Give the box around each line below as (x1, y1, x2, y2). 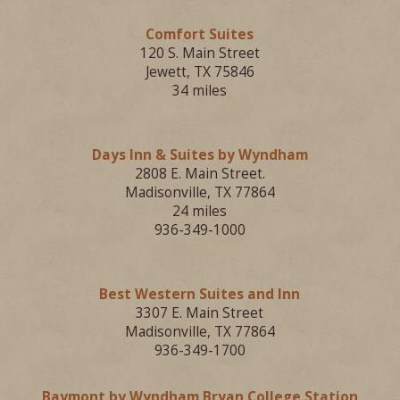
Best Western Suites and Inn (99, 284, 301, 304)
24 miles (172, 202, 228, 221)
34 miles (172, 81, 228, 101)
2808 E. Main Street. (134, 164, 265, 184)
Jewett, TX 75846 (145, 62, 254, 82)
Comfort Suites (146, 25, 254, 45)
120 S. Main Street (139, 44, 260, 63)
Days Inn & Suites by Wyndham (91, 146, 308, 165)
